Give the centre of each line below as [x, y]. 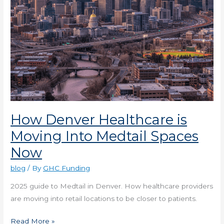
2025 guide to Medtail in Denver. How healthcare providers [112, 186]
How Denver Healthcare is [99, 119]
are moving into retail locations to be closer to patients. [104, 198]
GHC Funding [67, 168]
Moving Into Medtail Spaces [105, 136]
